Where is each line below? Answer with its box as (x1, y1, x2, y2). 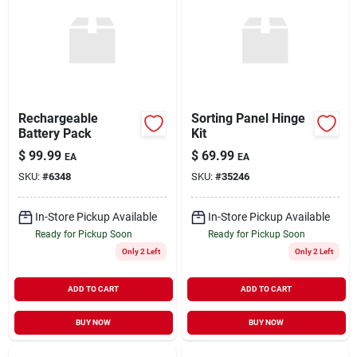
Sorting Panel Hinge (190, 110, 305, 126)
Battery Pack (18, 125, 92, 141)
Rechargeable (18, 110, 98, 126)
